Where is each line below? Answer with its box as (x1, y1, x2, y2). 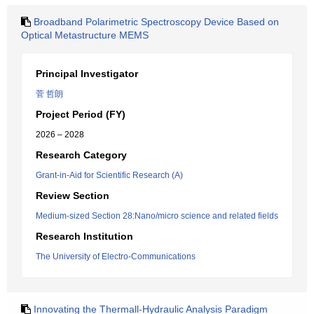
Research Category (36, 149, 127, 161)
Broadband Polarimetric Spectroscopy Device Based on (34, 16, 279, 27)
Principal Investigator (36, 68, 138, 79)
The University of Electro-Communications (36, 252, 196, 261)
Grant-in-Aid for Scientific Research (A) (36, 170, 183, 180)
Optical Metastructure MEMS (21, 29, 149, 41)
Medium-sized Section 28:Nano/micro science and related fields (36, 211, 278, 221)
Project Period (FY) (36, 109, 125, 120)
